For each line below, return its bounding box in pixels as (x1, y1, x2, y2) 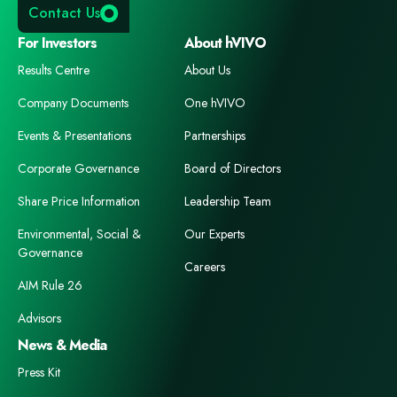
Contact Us (28, 3, 100, 24)
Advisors (18, 309, 61, 328)
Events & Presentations (18, 127, 131, 145)
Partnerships (184, 127, 245, 145)
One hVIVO (184, 94, 245, 113)
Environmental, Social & (18, 225, 141, 244)
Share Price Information (18, 192, 140, 211)
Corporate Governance (18, 160, 139, 178)
